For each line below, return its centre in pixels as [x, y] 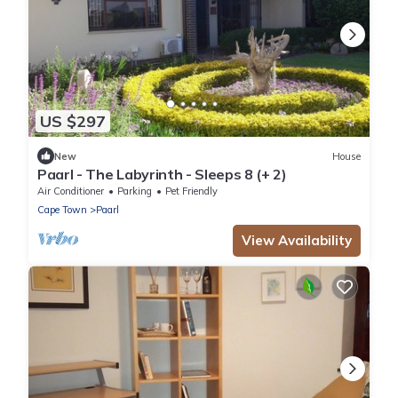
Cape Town [62, 210]
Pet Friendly [191, 191]
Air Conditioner [71, 191]
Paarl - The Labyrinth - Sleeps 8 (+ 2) [162, 175]
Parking [135, 191]
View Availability [297, 241]
